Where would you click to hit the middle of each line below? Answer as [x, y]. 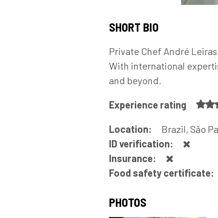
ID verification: [142, 144]
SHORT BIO [134, 27]
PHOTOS [128, 202]
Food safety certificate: [163, 173]
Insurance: [134, 158]
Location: [131, 129]
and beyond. [135, 80]
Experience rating [149, 105]
